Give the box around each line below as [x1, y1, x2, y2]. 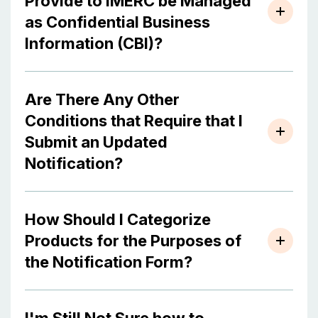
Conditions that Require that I [25, 111, 243, 130]
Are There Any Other [25, 90, 180, 109]
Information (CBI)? [25, 34, 163, 53]
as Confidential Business [25, 13, 210, 31]
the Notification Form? [25, 253, 192, 271]
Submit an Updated [25, 133, 168, 151]
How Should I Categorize [25, 210, 211, 229]
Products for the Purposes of [25, 231, 241, 250]
